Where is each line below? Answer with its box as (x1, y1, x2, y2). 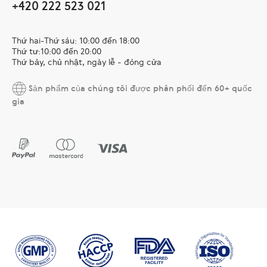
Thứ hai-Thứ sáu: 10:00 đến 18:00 (12, 35, 139, 46)
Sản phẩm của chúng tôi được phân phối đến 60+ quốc (26, 82, 252, 94)
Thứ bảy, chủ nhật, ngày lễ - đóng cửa (12, 56, 162, 67)
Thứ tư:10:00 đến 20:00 (12, 45, 101, 57)
